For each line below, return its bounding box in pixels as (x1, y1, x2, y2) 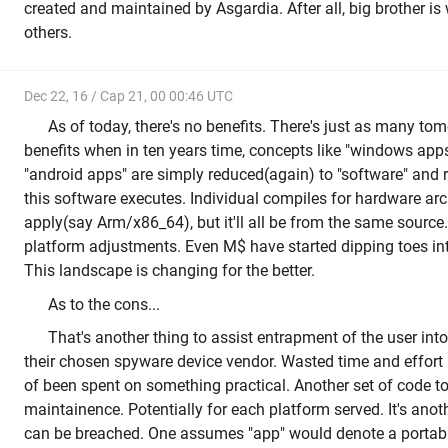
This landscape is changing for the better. (24, 261, 315, 281)
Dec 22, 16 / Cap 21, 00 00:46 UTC (24, 87, 233, 104)
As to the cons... (48, 294, 160, 314)
